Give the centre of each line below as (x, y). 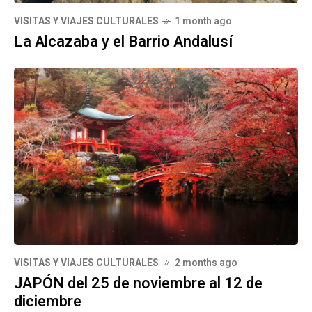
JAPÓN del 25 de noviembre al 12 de (138, 283)
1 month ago (203, 21)
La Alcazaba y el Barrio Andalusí (123, 41)
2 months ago (206, 263)
